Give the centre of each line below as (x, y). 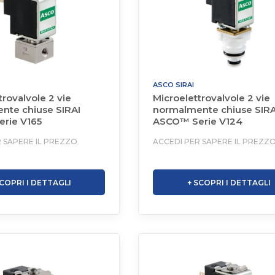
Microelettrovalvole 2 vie (212, 98)
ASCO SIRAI (174, 85)
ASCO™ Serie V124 (198, 121)
